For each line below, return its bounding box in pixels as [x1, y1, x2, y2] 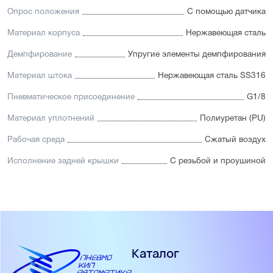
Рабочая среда [7, 135, 65, 144]
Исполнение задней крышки [7, 157, 119, 165]
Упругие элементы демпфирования [128, 50, 266, 58]
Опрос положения [7, 7, 79, 16]
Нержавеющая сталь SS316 [158, 71, 266, 80]
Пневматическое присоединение [7, 93, 135, 101]
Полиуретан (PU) [200, 114, 266, 122]
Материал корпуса [7, 29, 80, 37]
